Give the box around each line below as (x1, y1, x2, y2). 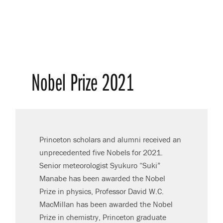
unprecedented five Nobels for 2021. (39, 147, 163, 158)
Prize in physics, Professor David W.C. (39, 186, 164, 197)
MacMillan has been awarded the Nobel (39, 199, 173, 210)
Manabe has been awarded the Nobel (39, 173, 166, 184)
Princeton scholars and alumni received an (39, 134, 182, 145)
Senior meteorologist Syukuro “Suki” (39, 160, 161, 171)
